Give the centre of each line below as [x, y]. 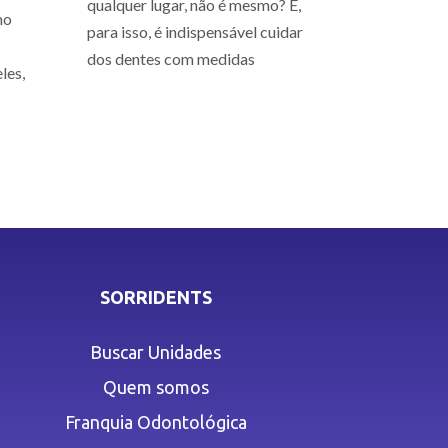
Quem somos [155, 387]
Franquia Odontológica [155, 422]
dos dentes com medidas [171, 59]
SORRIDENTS [155, 297]
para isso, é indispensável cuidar [195, 32]
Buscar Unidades [156, 352]
